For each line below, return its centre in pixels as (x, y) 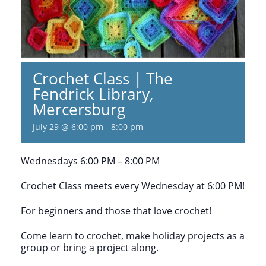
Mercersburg (79, 109)
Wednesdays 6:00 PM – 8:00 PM (90, 161)
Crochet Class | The (103, 78)
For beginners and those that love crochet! (116, 210)
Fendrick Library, (93, 94)
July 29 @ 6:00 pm (68, 126)
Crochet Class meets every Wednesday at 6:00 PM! (133, 186)
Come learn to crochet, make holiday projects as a (133, 235)
